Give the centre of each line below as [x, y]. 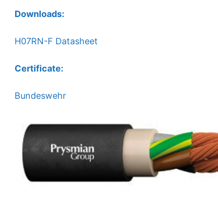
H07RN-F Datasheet [56, 41]
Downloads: [39, 14]
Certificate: [39, 69]
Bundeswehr [40, 96]
